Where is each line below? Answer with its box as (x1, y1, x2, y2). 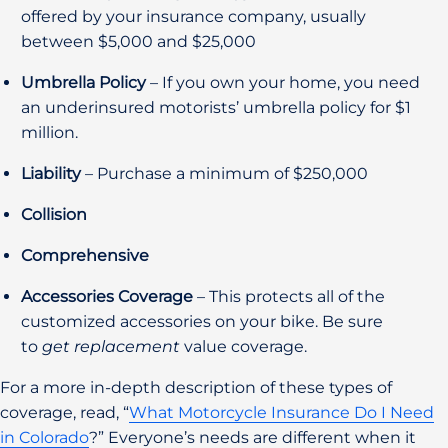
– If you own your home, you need (146, 72, 420, 92)
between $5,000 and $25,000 (21, 31, 256, 51)
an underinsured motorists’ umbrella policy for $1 (21, 97, 411, 117)
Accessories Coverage (21, 286, 193, 306)
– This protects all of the (193, 286, 385, 306)
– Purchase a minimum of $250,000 (85, 163, 368, 183)
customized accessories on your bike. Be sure (21, 311, 383, 331)
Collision (21, 204, 87, 224)
